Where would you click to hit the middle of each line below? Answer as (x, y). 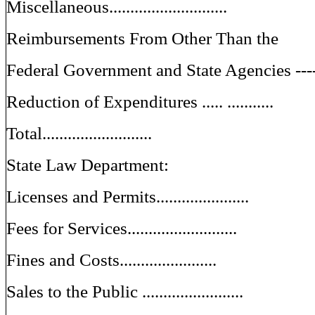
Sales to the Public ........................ (125, 291)
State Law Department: (88, 165)
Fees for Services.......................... (122, 228)
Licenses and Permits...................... (128, 196)
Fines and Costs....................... (111, 259)
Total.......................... (79, 133)
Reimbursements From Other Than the (142, 38)
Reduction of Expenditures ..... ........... (140, 101)
